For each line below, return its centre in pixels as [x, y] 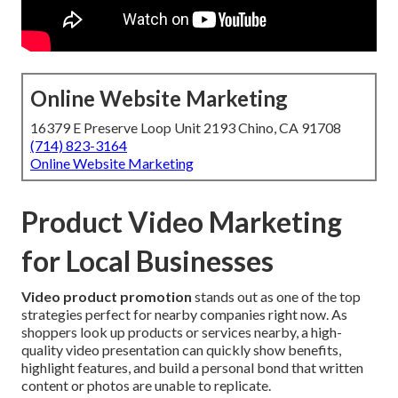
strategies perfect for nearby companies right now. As [184, 314]
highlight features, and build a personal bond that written [192, 368]
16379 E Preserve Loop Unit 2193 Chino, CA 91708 [186, 128]
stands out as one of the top [276, 297]
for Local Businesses [147, 261]
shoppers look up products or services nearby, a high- [182, 332]
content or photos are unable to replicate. [146, 386]
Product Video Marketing [182, 222]
